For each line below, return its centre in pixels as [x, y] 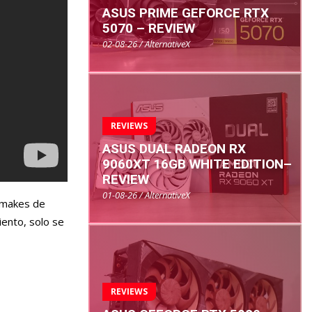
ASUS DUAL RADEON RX [174, 148]
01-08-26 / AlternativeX [146, 195]
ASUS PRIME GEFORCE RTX [186, 13]
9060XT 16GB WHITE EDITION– [197, 164]
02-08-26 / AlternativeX [146, 44]
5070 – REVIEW [149, 29]
